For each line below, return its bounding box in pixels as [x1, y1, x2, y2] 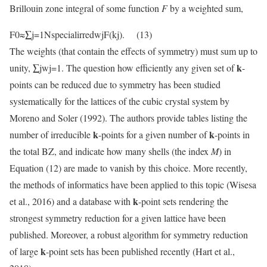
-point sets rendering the [138, 194, 228, 207]
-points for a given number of [98, 128, 209, 141]
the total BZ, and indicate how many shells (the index [10, 144, 211, 157]
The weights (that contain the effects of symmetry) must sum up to [10, 44, 257, 57]
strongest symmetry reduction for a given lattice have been [10, 211, 226, 224]
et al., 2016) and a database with [10, 194, 133, 207]
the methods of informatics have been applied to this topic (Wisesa [10, 178, 256, 191]
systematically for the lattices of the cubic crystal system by [10, 94, 229, 107]
